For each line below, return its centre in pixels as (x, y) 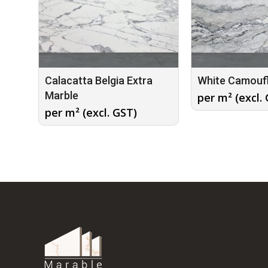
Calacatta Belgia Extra (99, 80)
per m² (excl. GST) (91, 112)
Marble (62, 95)
